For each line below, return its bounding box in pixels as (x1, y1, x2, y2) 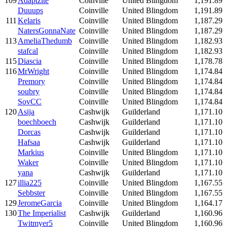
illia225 (18, 178, 42, 187)
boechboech (18, 117, 56, 126)
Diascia (18, 56, 42, 65)
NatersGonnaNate (18, 26, 75, 35)
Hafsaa (18, 137, 40, 146)
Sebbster (18, 188, 45, 197)
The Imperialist (18, 208, 66, 217)
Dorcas (18, 127, 41, 136)
